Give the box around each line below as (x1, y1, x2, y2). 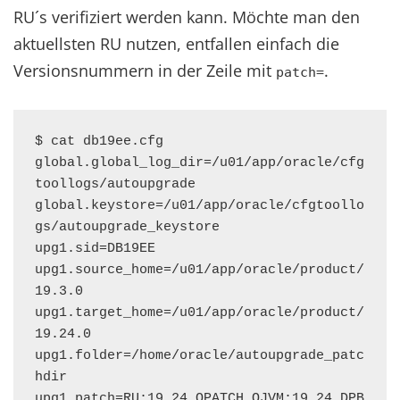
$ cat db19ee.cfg (35, 134, 163, 149)
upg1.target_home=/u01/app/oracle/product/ (35, 305, 364, 321)
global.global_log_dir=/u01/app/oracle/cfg (35, 155, 364, 171)
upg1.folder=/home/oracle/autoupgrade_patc (35, 348, 364, 363)
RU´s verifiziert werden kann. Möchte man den (13, 6, 360, 28)
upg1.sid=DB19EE (35, 241, 155, 256)
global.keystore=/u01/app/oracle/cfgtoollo (35, 198, 364, 213)
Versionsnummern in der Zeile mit (13, 60, 276, 81)
